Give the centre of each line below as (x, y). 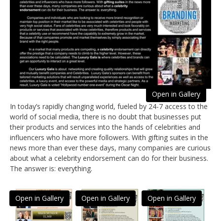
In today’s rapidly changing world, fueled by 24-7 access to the (109, 107)
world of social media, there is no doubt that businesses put (106, 117)
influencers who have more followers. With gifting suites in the (109, 138)
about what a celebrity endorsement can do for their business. (109, 158)
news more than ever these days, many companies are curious (110, 148)
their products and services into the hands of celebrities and (105, 127)
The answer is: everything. (51, 169)
